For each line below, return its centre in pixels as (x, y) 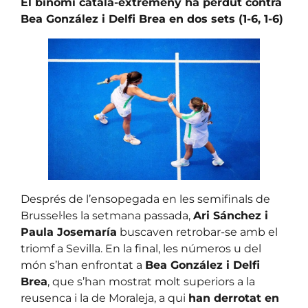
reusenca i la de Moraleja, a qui (104, 298)
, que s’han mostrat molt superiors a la (151, 281)
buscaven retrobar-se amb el (197, 232)
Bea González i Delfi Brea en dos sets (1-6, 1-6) (152, 19)
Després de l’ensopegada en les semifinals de (145, 199)
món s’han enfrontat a (83, 265)
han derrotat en (234, 298)
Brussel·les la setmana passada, (107, 215)
